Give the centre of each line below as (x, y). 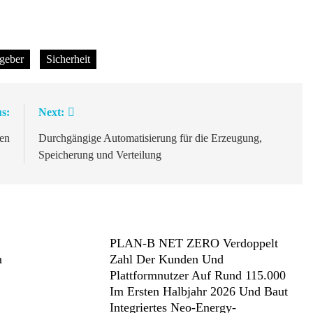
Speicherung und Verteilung (100, 155)
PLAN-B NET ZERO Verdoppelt (194, 243)
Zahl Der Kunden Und (166, 259)
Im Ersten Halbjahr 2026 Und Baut (198, 291)
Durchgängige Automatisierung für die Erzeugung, (150, 138)
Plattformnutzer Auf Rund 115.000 (197, 275)
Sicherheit (68, 59)
